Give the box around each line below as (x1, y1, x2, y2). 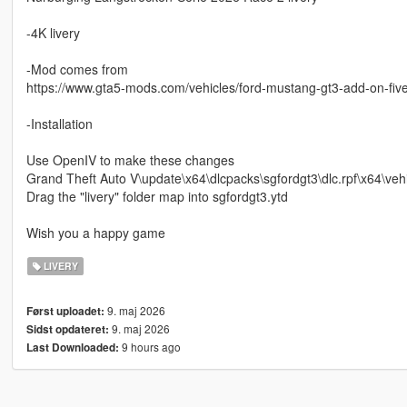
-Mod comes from (25, 60, 128, 79)
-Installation (25, 114, 93, 134)
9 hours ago (118, 339, 181, 355)
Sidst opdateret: (25, 322, 109, 338)
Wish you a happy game (25, 223, 165, 243)
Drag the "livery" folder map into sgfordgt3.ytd (25, 187, 288, 206)
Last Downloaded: (25, 340, 119, 356)
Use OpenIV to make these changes (25, 151, 234, 170)
